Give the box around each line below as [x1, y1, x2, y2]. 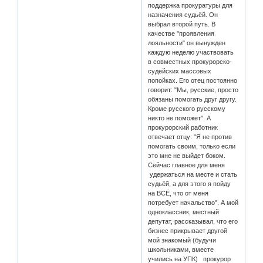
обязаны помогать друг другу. [148, 96, 237, 103]
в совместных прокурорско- [148, 58, 232, 66]
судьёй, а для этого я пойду [148, 180, 231, 188]
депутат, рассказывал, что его [148, 218, 238, 225]
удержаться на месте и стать [148, 171, 238, 178]
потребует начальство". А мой [148, 199, 239, 207]
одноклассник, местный [148, 208, 220, 216]
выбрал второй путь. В [148, 21, 216, 28]
